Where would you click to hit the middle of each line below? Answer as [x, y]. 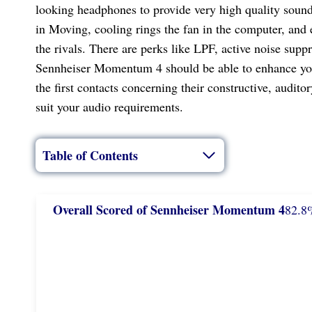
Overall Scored [93, 209]
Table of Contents [90, 155]
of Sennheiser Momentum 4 [211, 209]
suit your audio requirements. [109, 106]
